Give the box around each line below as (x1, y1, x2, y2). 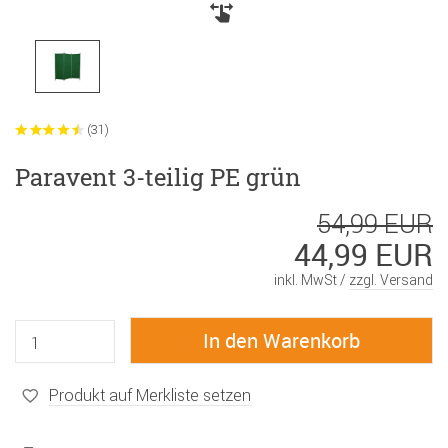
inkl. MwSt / (274, 271, 349, 290)
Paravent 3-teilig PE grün (15, 161, 301, 194)
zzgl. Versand (349, 271, 433, 290)
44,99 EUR (294, 234, 433, 276)
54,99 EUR (317, 208, 433, 241)
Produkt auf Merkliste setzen (49, 384, 251, 405)
